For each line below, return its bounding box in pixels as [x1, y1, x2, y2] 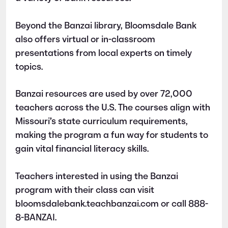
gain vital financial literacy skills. [15, 145, 149, 155]
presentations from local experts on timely [15, 48, 192, 59]
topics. [15, 62, 43, 72]
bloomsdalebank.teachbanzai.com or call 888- [15, 199, 208, 210]
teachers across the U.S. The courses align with [15, 103, 210, 113]
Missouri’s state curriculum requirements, [15, 117, 188, 127]
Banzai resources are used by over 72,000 [15, 90, 192, 100]
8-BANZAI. [15, 213, 56, 223]
